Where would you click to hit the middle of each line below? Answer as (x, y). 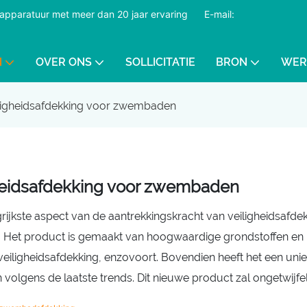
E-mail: (218, 14)
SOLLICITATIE (160, 62)
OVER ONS (63, 62)
